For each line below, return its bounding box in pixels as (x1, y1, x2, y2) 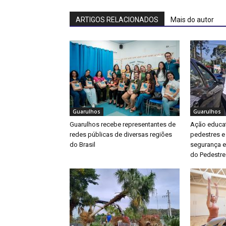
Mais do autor (171, 16, 214, 24)
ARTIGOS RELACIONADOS (76, 16, 158, 24)
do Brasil (70, 141, 95, 149)
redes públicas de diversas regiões (70, 131, 172, 139)
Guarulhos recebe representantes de (70, 121, 176, 129)
